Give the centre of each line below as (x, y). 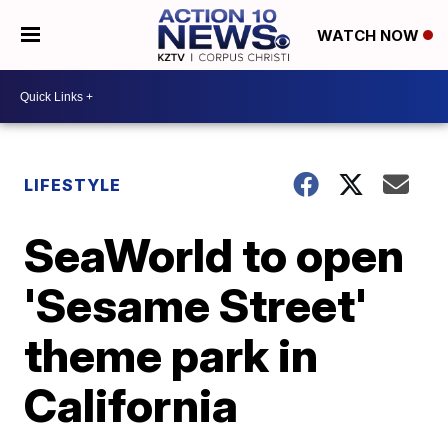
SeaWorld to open (214, 255)
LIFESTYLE (73, 185)
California (131, 405)
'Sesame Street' (196, 305)
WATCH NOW (369, 36)
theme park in (171, 355)
